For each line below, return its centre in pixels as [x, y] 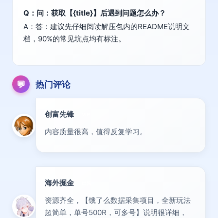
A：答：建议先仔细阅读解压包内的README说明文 [107, 27]
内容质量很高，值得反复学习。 [96, 132]
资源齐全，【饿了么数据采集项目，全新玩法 [118, 200]
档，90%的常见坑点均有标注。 [74, 39]
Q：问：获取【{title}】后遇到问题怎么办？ [95, 13]
